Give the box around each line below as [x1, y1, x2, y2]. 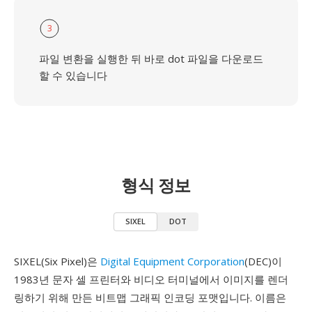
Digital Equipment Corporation [100, 254, 244, 268]
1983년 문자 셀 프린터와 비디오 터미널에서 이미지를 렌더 [14, 272, 288, 286]
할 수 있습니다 [39, 68, 107, 82]
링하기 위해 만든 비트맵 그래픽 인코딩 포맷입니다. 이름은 [14, 290, 286, 304]
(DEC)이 [244, 254, 282, 268]
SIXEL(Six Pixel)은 [14, 254, 100, 268]
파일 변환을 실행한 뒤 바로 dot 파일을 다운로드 [39, 52, 263, 65]
